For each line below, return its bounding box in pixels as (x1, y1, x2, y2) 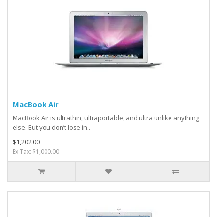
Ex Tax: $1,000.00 (13, 147, 59, 155)
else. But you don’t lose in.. (13, 123, 90, 132)
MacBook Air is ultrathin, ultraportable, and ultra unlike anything (13, 113, 199, 122)
